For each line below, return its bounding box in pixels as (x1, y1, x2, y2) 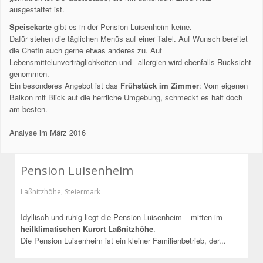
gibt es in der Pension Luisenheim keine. (52, 21, 192, 32)
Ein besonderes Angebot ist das (9, 79, 120, 91)
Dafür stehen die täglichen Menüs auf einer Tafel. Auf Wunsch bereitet (9, 32, 248, 44)
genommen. (9, 68, 49, 79)
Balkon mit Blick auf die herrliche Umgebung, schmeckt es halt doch (9, 91, 242, 103)
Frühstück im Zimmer (120, 79, 199, 91)
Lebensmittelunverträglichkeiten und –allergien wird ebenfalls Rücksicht (9, 56, 251, 68)
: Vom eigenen (199, 79, 248, 91)
